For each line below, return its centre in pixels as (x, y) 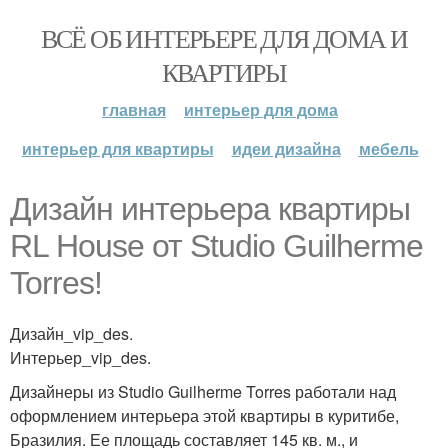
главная (134, 109)
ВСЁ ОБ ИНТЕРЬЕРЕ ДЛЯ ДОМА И (224, 38)
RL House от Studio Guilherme (216, 246)
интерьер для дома (261, 109)
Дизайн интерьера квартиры (210, 209)
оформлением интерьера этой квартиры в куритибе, (204, 415)
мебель (388, 148)
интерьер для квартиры (117, 148)
